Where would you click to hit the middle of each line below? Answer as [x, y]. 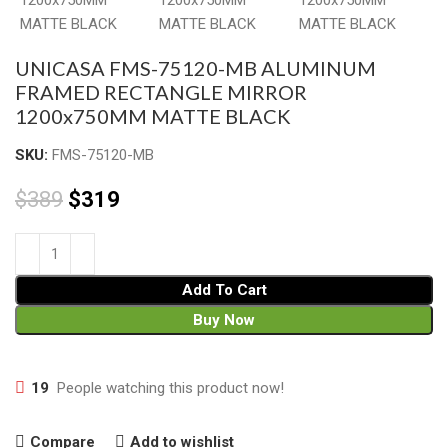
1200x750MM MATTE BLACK [153, 116]
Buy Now [224, 320]
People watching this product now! [170, 387]
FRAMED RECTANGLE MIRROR [161, 92]
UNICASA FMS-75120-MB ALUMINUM [195, 68]
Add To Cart [224, 290]
